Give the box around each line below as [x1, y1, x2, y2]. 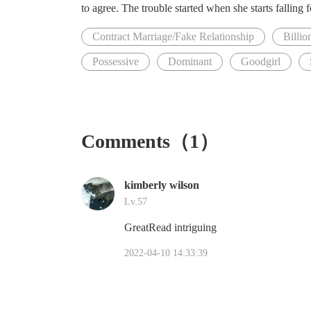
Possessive [92, 56, 139, 67]
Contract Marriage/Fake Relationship [92, 31, 254, 42]
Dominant [168, 56, 212, 67]
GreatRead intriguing [124, 221, 217, 233]
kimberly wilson [124, 179, 199, 191]
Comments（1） [81, 131, 219, 152]
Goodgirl [241, 56, 280, 67]
